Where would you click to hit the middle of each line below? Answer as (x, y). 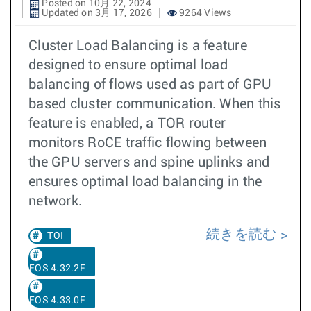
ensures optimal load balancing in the (145, 182)
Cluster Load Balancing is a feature (138, 46)
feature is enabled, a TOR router (127, 124)
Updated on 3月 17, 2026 (96, 13)
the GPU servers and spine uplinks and (149, 162)
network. (55, 201)
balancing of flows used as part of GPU (150, 85)
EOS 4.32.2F (57, 269)
